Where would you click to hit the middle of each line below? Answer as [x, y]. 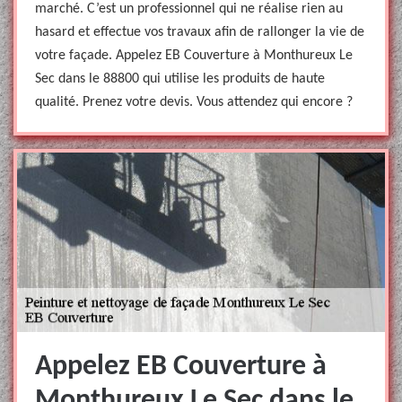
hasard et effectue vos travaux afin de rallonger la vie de [200, 32]
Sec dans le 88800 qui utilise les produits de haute [180, 79]
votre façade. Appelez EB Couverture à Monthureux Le [194, 56]
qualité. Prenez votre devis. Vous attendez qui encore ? [194, 102]
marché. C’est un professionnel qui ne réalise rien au [189, 9]
